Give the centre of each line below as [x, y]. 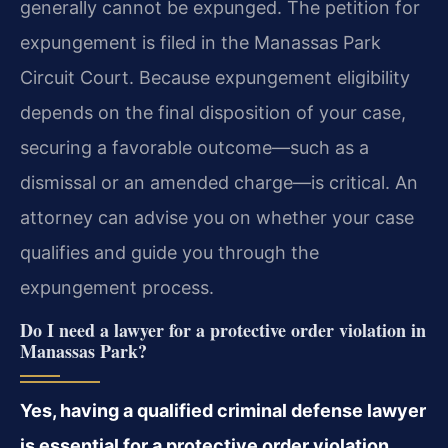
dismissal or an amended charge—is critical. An [219, 182]
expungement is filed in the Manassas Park [200, 42]
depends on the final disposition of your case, [213, 112]
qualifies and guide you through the [169, 252]
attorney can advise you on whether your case [217, 217]
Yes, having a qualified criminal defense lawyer [223, 410]
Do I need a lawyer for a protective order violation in [223, 330]
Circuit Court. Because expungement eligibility [215, 77]
